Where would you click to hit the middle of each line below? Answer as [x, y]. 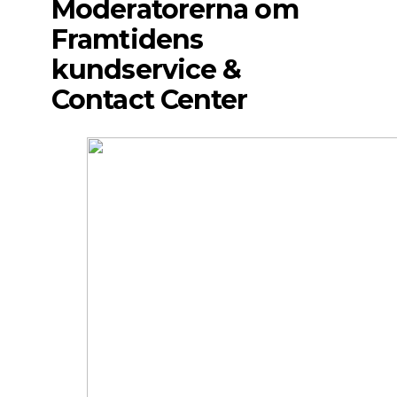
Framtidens [128, 40]
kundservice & [147, 70]
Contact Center [150, 100]
